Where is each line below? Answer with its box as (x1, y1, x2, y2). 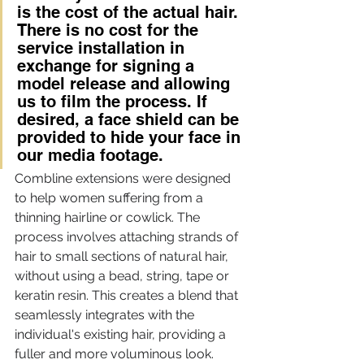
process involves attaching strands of (15, 229, 241, 245)
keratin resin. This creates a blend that (15, 288, 241, 304)
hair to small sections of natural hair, (15, 249, 232, 265)
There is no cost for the (17, 20, 203, 41)
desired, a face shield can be (17, 110, 244, 130)
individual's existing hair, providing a (15, 327, 229, 343)
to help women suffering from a (15, 190, 206, 206)
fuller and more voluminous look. (15, 346, 214, 362)
